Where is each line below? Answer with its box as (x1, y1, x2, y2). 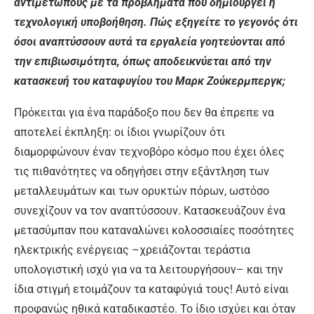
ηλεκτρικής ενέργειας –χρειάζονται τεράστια (14, 243, 250, 257)
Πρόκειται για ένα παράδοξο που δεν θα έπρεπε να (14, 105, 274, 119)
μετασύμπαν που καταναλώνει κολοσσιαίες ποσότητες (14, 223, 294, 237)
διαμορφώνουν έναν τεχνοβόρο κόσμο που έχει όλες (14, 144, 285, 158)
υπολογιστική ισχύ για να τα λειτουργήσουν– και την (14, 262, 283, 276)
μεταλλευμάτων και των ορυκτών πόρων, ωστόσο (14, 184, 269, 198)
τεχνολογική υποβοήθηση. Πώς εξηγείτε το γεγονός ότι (14, 15, 298, 29)
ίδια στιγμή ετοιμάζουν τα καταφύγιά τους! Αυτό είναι (14, 282, 289, 296)
